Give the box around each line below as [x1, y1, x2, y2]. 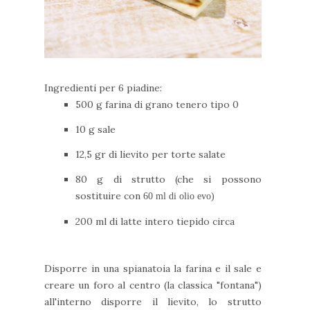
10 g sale [75, 122, 116, 136]
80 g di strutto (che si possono [75, 172, 262, 185]
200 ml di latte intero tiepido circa [75, 215, 237, 228]
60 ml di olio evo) [143, 190, 215, 201]
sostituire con [75, 189, 143, 202]
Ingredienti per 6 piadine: [44, 81, 162, 94]
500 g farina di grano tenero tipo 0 [75, 98, 239, 111]
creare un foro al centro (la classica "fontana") [44, 278, 262, 291]
